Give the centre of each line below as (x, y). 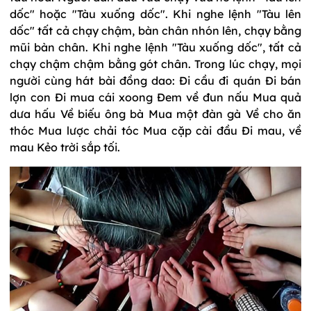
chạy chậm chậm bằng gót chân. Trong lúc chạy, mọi (155, 64)
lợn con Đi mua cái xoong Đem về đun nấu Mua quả (155, 98)
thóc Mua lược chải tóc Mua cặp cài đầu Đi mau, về (155, 131)
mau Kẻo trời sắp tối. (65, 148)
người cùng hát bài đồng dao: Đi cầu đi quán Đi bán (155, 81)
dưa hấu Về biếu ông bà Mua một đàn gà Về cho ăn (155, 114)
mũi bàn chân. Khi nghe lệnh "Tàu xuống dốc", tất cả (155, 48)
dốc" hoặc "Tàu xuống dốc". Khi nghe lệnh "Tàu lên (155, 14)
